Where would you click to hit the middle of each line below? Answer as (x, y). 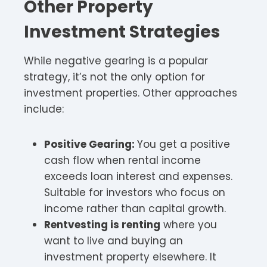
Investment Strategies (122, 32)
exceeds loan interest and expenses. (138, 176)
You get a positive (184, 144)
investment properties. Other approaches (131, 93)
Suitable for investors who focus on (135, 192)
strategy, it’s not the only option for (114, 77)
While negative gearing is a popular (116, 60)
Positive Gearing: (91, 144)
